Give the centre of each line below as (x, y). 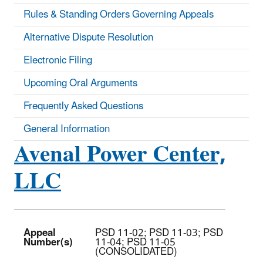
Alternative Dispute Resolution (88, 37)
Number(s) (48, 242)
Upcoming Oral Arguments (80, 83)
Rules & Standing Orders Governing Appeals (119, 14)
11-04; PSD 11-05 (135, 242)
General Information (67, 129)
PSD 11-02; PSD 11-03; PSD (159, 233)
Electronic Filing (58, 60)
